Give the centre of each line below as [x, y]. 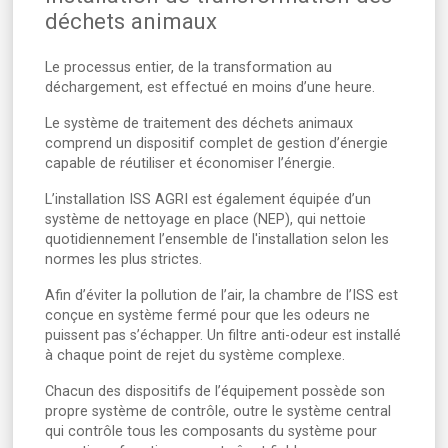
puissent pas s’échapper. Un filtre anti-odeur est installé [223, 336]
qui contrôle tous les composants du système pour [211, 432]
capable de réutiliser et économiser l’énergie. [190, 164]
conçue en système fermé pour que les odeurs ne [207, 316]
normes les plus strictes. [123, 260]
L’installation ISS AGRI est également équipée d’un [208, 200]
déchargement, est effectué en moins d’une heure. [210, 88]
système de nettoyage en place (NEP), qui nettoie [205, 220]
